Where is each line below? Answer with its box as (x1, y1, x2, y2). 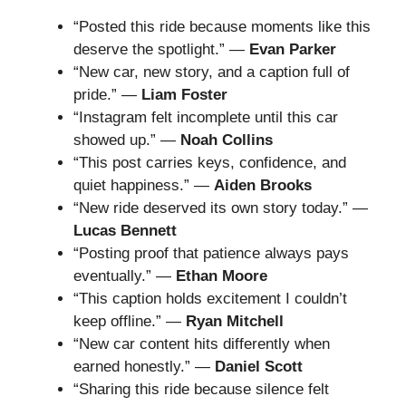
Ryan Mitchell (186, 312, 284, 330)
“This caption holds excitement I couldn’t (73, 289, 347, 307)
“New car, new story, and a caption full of (73, 63, 350, 81)
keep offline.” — (73, 312, 186, 330)
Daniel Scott (215, 357, 303, 375)
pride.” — (73, 85, 141, 103)
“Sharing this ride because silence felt (73, 380, 329, 398)
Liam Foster (141, 85, 227, 103)
